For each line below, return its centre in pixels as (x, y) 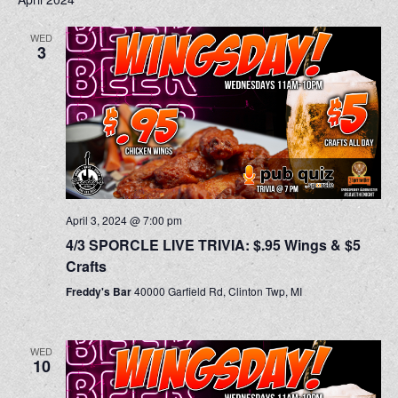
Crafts (86, 266)
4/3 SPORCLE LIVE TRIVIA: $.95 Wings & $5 (213, 244)
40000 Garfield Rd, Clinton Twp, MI (218, 291)
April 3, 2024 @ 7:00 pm (123, 219)
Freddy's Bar (99, 291)
